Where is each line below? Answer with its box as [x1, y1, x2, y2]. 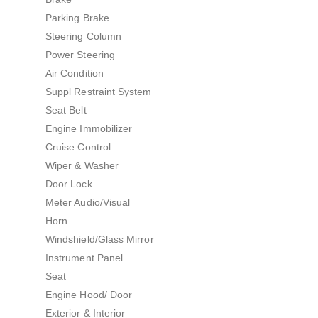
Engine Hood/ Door [45, 288, 133, 300]
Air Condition [45, 67, 104, 79]
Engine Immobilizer [45, 122, 133, 134]
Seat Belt [45, 104, 87, 116]
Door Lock [45, 177, 92, 190]
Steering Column [45, 30, 122, 42]
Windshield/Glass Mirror [45, 233, 154, 245]
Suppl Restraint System [45, 85, 152, 97]
